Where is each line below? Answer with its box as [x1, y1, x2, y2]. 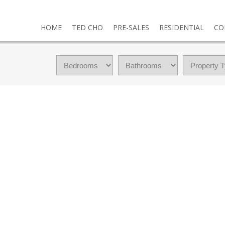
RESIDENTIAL [159, 23, 204, 32]
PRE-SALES [113, 23, 149, 32]
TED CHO [71, 23, 103, 32]
